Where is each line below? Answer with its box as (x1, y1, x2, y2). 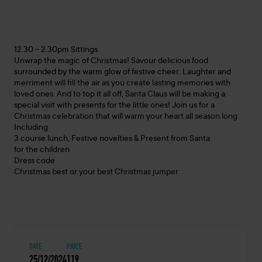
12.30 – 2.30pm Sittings (14, 46, 98, 55)
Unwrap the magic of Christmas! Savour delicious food (14, 57, 208, 66)
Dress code (14, 157, 55, 166)
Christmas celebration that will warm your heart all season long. (14, 112, 239, 122)
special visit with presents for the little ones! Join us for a (14, 101, 215, 111)
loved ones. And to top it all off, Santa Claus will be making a (14, 90, 225, 99)
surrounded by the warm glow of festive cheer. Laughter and (14, 68, 231, 77)
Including (14, 123, 48, 133)
